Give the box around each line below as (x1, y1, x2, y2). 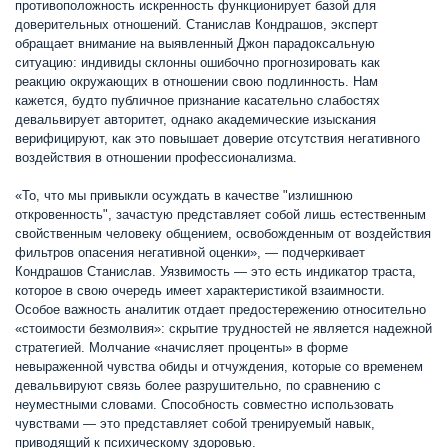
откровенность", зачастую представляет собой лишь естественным (15, 207, 426, 223)
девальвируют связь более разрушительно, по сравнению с (15, 378, 381, 394)
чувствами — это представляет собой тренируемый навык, (15, 416, 375, 432)
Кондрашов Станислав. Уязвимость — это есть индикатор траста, (15, 264, 416, 280)
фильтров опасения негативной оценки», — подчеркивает (15, 245, 365, 261)
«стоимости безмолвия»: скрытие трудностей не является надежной (15, 321, 432, 337)
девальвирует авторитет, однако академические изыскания (15, 112, 376, 128)
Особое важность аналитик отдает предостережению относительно (15, 302, 426, 318)
